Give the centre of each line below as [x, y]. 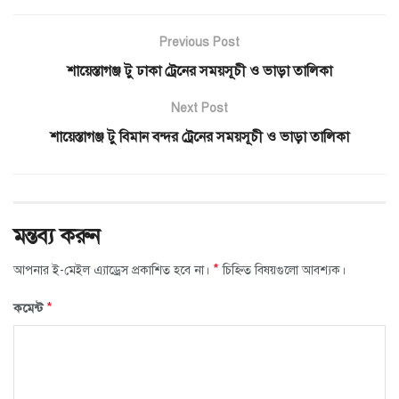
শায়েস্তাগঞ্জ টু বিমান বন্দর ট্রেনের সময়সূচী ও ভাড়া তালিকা [199, 137]
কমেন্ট [30, 308]
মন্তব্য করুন [57, 236]
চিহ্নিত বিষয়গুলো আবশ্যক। [282, 270]
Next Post [199, 108]
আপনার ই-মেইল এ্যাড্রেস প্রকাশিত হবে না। [111, 270]
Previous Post [199, 42]
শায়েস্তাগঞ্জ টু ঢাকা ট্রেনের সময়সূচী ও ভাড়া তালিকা [199, 71]
